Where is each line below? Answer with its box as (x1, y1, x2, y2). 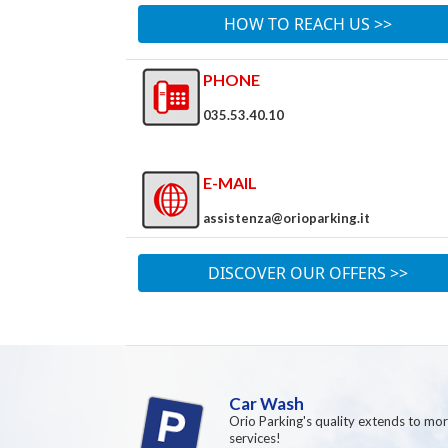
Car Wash (229, 393, 304, 414)
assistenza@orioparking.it (203, 210, 370, 226)
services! (229, 430, 281, 446)
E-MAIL (203, 173, 257, 192)
